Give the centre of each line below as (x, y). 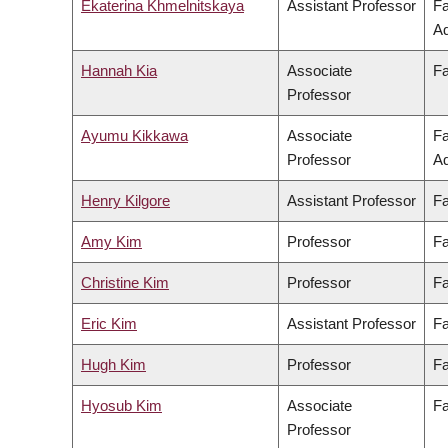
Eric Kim (109, 324)
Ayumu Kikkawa (134, 136)
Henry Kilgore (125, 201)
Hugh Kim (113, 365)
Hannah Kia (119, 71)
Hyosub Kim (121, 406)
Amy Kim (111, 242)
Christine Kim (125, 283)
